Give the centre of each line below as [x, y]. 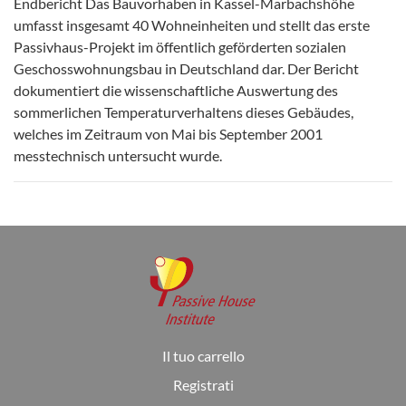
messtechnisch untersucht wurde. [118, 155]
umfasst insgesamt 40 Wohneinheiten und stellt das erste [192, 25]
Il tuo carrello [203, 356]
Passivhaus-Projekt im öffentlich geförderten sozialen [180, 47]
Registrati [203, 385]
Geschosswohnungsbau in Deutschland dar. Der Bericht [186, 68]
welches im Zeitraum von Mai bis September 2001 [168, 134]
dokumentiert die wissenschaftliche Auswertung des [176, 90]
